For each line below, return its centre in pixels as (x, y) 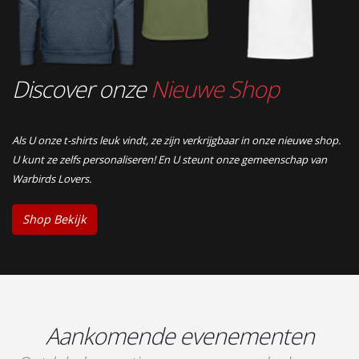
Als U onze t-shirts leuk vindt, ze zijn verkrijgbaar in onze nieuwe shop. (176, 140)
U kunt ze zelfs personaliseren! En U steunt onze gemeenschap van (169, 159)
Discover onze (81, 88)
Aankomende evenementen (179, 335)
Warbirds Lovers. (52, 178)
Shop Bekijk (54, 220)
